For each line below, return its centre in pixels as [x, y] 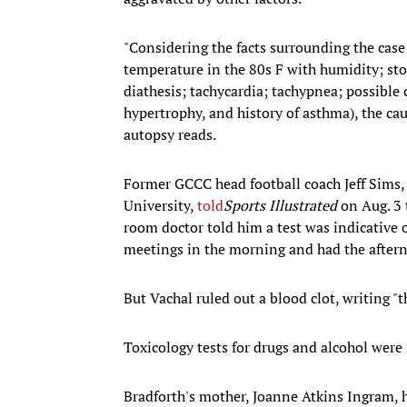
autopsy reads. [170, 134]
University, [160, 205]
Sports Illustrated [280, 205]
